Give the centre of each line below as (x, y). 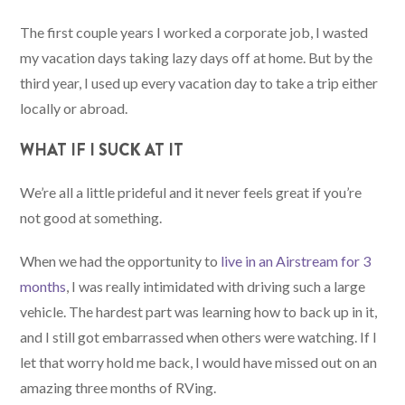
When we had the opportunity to (121, 261)
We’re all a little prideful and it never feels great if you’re (191, 193)
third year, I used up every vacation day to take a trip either (199, 83)
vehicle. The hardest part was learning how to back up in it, (199, 312)
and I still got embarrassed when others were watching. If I (199, 337)
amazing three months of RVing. (118, 388)
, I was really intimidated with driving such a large (216, 287)
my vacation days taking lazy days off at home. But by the (197, 58)
